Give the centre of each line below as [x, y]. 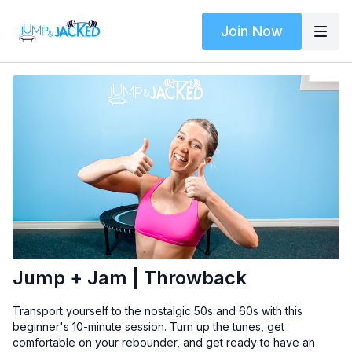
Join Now [252, 31]
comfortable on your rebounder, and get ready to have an [164, 343]
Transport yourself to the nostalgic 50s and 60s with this [158, 311]
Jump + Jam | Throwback [130, 278]
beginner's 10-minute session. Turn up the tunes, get [148, 327]
